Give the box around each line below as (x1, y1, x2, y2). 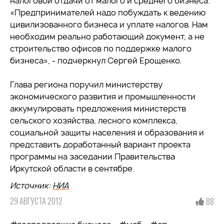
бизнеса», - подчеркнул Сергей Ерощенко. (10, 55, 181, 66)
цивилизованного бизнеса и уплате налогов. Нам (10, 19, 208, 30)
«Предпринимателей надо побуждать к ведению (10, 7, 205, 18)
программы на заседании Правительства (10, 151, 175, 162)
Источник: (10, 180, 52, 191)
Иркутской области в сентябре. (10, 163, 134, 174)
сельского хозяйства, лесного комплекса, (10, 115, 177, 126)
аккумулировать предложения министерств (10, 103, 186, 114)
